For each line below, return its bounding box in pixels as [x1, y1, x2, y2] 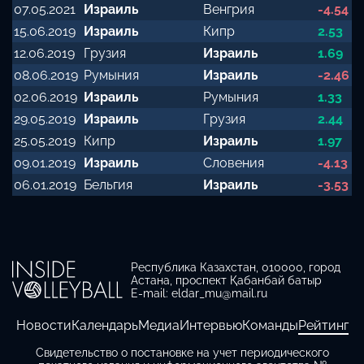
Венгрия [203, 2, 254, 18]
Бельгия [84, 177, 132, 193]
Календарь [71, 317, 138, 333]
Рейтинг [297, 317, 349, 333]
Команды [241, 317, 298, 333]
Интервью [179, 317, 242, 333]
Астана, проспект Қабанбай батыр [131, 274, 322, 288]
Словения [203, 155, 264, 171]
